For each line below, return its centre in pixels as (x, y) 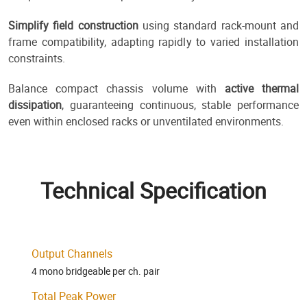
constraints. (37, 59)
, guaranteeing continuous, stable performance (180, 105)
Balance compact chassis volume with (116, 89)
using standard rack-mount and (219, 26)
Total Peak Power (74, 296)
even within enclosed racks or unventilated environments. (146, 122)
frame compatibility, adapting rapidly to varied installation (153, 42)
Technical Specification (153, 191)
